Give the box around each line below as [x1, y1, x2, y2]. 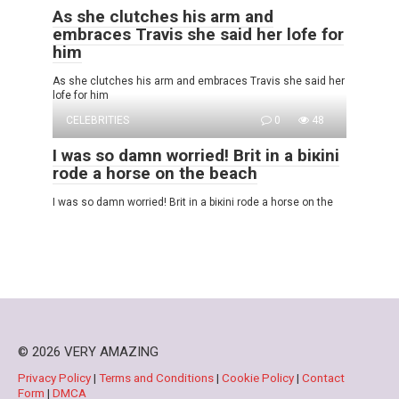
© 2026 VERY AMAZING [18, 343, 159, 360]
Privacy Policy [18, 370, 94, 385]
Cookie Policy [222, 370, 297, 385]
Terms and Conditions [99, 370, 216, 385]
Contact [302, 370, 345, 385]
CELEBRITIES [66, 113, 129, 126]
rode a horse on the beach [53, 162, 257, 183]
